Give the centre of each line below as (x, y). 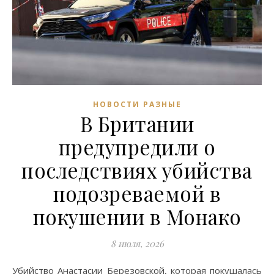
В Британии (137, 123)
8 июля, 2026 (137, 243)
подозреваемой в (137, 193)
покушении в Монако (137, 216)
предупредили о (137, 146)
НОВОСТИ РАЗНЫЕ (137, 104)
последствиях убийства (137, 170)
